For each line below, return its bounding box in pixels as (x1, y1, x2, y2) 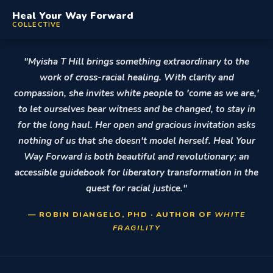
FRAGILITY (112, 222, 161, 233)
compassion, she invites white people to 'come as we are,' (14, 87, 259, 99)
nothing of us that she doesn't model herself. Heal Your (18, 135, 255, 147)
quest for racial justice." (86, 182, 187, 194)
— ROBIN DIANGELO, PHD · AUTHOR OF (27, 209, 214, 219)
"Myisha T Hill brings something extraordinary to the (24, 55, 249, 68)
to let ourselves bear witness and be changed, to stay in (18, 103, 255, 115)
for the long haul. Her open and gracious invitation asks (18, 119, 255, 131)
